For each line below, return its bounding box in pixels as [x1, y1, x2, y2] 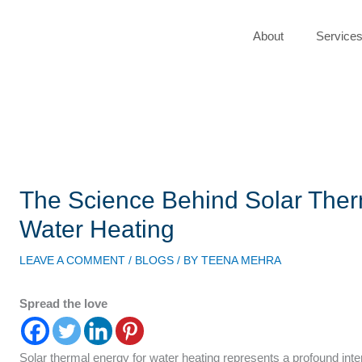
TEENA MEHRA [201, 254, 282, 267]
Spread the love [19, 297, 108, 311]
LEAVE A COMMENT [19, 254, 126, 267]
